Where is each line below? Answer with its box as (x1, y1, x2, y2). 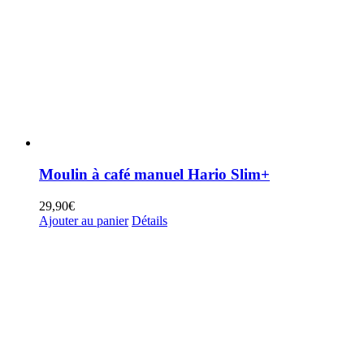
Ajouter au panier (39, 213, 128, 227)
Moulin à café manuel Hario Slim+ (39, 166, 270, 184)
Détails (132, 213, 167, 227)
